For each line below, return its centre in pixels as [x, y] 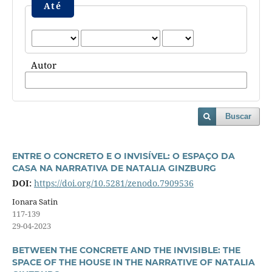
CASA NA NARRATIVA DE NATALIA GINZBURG [114, 168]
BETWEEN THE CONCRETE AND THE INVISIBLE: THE [126, 250]
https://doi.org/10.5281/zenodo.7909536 [114, 183]
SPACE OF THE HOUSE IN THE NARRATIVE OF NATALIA [133, 262]
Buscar [239, 116]
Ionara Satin [35, 201]
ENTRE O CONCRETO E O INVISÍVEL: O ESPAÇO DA [123, 156]
